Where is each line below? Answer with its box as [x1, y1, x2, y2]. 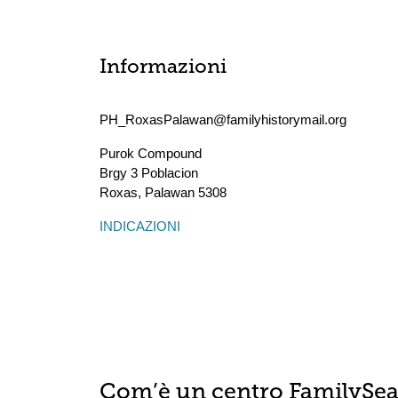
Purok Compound [99, 146, 202, 161]
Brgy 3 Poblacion [99, 165, 198, 180]
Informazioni [99, 58, 227, 78]
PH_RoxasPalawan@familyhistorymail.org [99, 112, 346, 127]
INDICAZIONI [99, 219, 180, 234]
